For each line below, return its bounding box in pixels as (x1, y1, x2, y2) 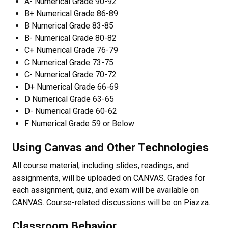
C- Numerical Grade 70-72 (24, 70, 117, 79)
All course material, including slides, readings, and (12, 161, 189, 170)
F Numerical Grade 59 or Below (24, 119, 134, 128)
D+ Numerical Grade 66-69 (24, 82, 119, 92)
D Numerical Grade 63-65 (24, 94, 114, 104)
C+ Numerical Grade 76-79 (24, 45, 118, 55)
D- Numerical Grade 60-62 (24, 106, 117, 116)
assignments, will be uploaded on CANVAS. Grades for (12, 173, 205, 183)
